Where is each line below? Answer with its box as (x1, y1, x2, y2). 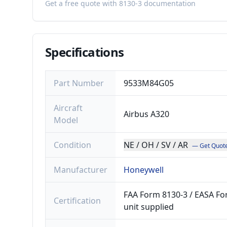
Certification (54, 195, 101, 206)
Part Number (54, 78, 104, 89)
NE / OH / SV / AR (124, 139, 188, 150)
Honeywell (124, 164, 164, 175)
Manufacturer (54, 164, 107, 175)
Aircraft (54, 102, 83, 113)
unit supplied (124, 201, 174, 212)
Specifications (45, 44, 124, 60)
